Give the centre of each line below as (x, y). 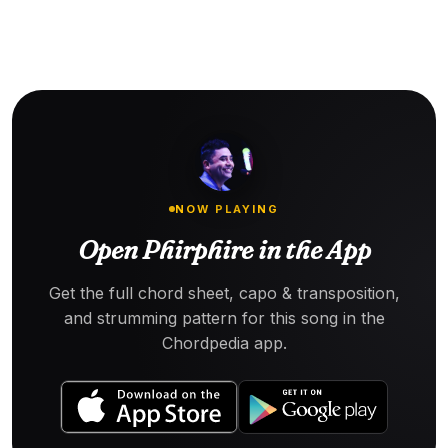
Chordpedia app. (224, 342)
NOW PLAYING (227, 208)
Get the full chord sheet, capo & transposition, (224, 292)
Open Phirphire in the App (224, 249)
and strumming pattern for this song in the (224, 317)
